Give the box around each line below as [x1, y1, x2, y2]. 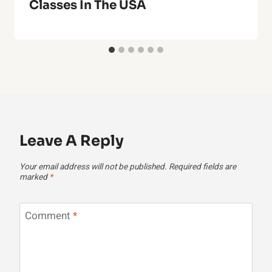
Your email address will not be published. [19, 161, 167, 174]
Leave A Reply [19, 132, 124, 151]
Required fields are [169, 161, 236, 174]
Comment [24, 208, 73, 223]
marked [19, 171, 49, 184]
